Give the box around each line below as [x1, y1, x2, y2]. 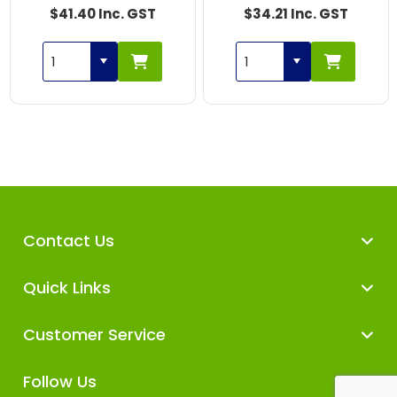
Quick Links [23, 276, 112, 299]
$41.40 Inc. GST [49, 4, 156, 23]
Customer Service [23, 323, 167, 346]
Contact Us [23, 229, 115, 252]
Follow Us [23, 370, 97, 393]
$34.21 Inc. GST [243, 4, 348, 23]
